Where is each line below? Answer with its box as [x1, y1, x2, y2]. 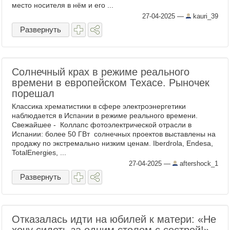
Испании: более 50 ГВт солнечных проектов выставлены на [12, 130, 216, 138]
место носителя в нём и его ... [12, 1, 113, 9]
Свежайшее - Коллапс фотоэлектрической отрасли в [12, 121, 191, 129]
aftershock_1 [178, 160, 218, 167]
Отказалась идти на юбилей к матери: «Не [12, 214, 216, 225]
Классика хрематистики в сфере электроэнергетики [12, 102, 186, 110]
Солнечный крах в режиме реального [12, 66, 189, 78]
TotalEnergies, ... [12, 148, 66, 157]
